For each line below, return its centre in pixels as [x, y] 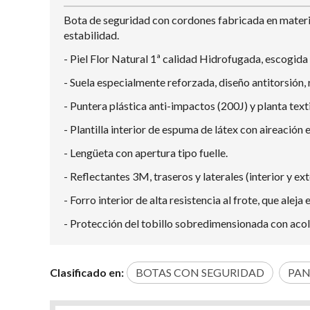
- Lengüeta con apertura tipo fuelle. [146, 153]
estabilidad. [91, 35]
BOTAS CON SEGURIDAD [200, 273]
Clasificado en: [87, 273]
